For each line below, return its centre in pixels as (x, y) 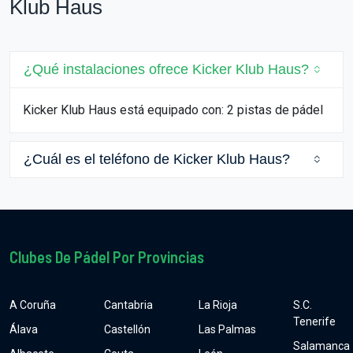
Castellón (127, 329)
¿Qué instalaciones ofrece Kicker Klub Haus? (166, 69)
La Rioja (218, 305)
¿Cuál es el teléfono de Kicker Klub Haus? (157, 159)
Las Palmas (227, 329)
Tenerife (314, 321)
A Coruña (33, 305)
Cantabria (128, 305)
